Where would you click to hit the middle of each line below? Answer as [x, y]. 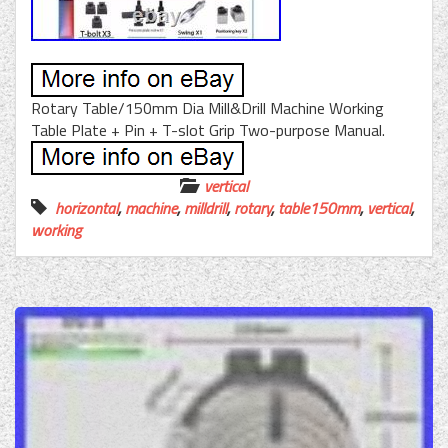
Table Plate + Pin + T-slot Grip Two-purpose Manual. [208, 130]
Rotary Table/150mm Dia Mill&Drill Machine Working [207, 108]
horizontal [86, 208]
